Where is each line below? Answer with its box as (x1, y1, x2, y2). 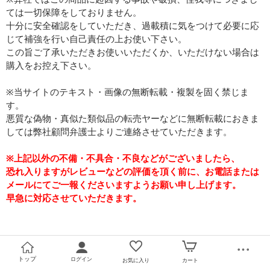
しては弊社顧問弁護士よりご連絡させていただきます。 (6, 127, 232, 137)
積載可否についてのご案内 (6, 239, 183, 255)
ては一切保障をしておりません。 (6, 7, 142, 17)
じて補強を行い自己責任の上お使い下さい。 (6, 34, 187, 44)
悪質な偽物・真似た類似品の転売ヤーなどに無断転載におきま (6, 113, 259, 124)
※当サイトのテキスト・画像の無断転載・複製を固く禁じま (6, 87, 249, 97)
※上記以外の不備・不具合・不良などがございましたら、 (6, 153, 240, 163)
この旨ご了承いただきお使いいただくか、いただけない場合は (6, 47, 259, 57)
